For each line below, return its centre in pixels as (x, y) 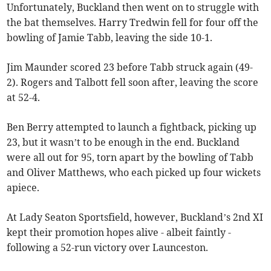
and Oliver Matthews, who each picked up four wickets (134, 172)
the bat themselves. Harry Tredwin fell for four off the (133, 22)
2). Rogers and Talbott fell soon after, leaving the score (133, 82)
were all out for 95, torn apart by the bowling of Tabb (130, 157)
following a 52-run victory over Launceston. (108, 247)
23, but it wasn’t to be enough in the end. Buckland (123, 142)
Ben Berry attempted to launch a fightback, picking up (132, 127)
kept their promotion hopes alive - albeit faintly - (119, 232)
